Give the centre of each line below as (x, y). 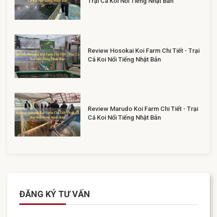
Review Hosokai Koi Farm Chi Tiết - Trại (143, 50)
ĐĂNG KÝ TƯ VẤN (55, 194)
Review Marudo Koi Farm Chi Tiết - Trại (143, 109)
